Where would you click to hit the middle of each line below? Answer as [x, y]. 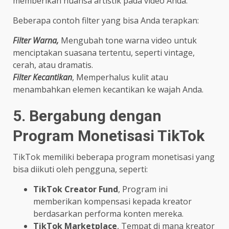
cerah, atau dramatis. [53, 65]
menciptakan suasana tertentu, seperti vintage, [104, 53]
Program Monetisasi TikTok [109, 136]
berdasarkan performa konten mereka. [108, 214]
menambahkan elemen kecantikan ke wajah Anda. [108, 90]
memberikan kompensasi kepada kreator [112, 202]
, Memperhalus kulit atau [120, 77]
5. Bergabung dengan [87, 116]
